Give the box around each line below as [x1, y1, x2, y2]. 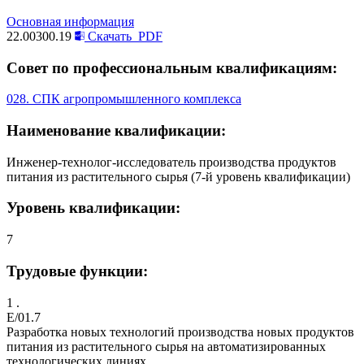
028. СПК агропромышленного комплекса [6, 92, 241, 106]
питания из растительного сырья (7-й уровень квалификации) [6, 169, 350, 184]
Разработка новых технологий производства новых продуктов [6, 324, 354, 339]
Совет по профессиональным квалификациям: [6, 58, 337, 76]
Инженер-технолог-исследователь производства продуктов [6, 154, 336, 169]
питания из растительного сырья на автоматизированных [6, 339, 326, 353]
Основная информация [6, 14, 134, 28]
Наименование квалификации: [6, 122, 226, 140]
